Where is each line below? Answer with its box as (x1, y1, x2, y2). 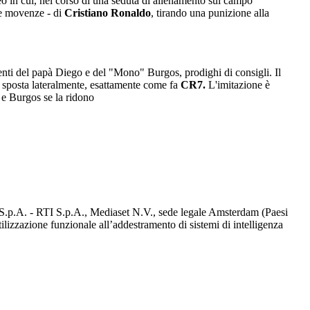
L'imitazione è (208, 79, 270, 91)
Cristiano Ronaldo (64, 7, 151, 19)
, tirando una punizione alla (151, 7, 269, 19)
